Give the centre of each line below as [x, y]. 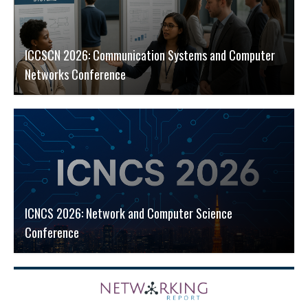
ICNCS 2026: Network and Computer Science [129, 213]
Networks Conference [75, 75]
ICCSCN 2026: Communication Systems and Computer [150, 55]
